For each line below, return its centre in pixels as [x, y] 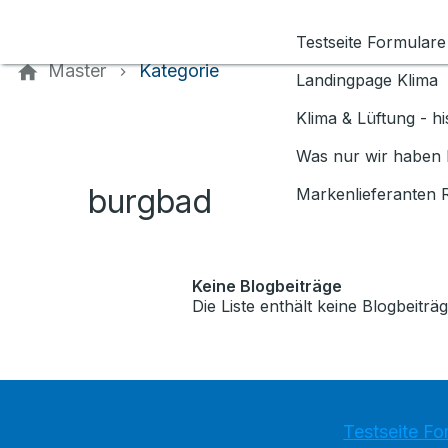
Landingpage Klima [367, 80]
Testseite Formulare [371, 42]
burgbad [150, 201]
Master [77, 70]
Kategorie [178, 70]
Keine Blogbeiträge [267, 286]
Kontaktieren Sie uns [86, 13]
